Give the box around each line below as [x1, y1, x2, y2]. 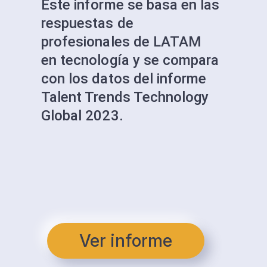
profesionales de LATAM [41, 33, 202, 50]
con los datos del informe [41, 70, 207, 87]
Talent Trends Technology [41, 89, 209, 105]
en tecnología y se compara [41, 52, 219, 69]
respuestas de [41, 15, 133, 32]
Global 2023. [41, 107, 123, 124]
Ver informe [79, 231, 172, 251]
